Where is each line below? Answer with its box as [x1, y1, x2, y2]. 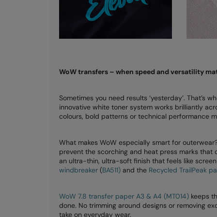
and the [121, 166, 149, 174]
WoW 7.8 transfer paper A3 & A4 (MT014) [59, 192, 189, 201]
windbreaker [59, 166, 98, 174]
